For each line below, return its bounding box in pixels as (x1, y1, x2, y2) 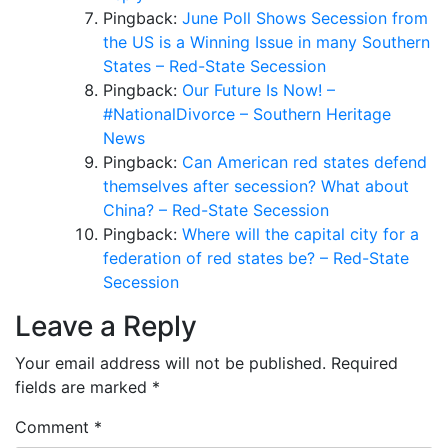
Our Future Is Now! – (182, 79, 335, 100)
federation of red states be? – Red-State (103, 247, 409, 268)
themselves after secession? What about (103, 175, 409, 196)
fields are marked (15, 376, 152, 397)
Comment (15, 416, 94, 437)
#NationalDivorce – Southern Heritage (103, 103, 391, 124)
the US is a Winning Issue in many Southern (103, 31, 430, 52)
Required (331, 352, 398, 373)
